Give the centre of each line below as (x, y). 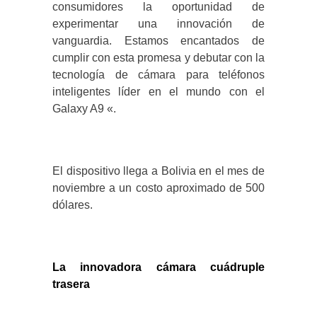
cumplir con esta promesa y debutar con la (158, 58)
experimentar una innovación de (158, 24)
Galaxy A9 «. (84, 109)
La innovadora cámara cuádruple (158, 267)
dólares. (73, 205)
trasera (71, 284)
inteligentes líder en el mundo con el (158, 92)
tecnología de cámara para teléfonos (158, 75)
